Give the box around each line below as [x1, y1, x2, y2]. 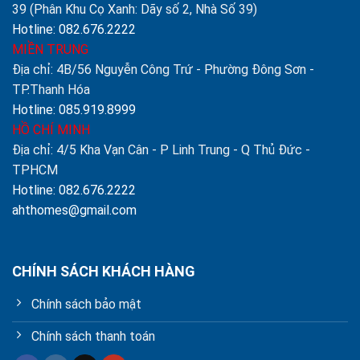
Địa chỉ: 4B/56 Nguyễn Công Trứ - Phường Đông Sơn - [12, 61, 314, 77]
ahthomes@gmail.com [12, 202, 137, 218]
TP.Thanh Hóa [12, 81, 90, 97]
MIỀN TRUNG [12, 41, 88, 57]
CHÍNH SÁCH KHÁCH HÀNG [12, 263, 195, 280]
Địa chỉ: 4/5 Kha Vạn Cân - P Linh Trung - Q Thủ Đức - [12, 141, 310, 157]
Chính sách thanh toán [31, 329, 155, 345]
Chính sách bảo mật [31, 297, 141, 313]
